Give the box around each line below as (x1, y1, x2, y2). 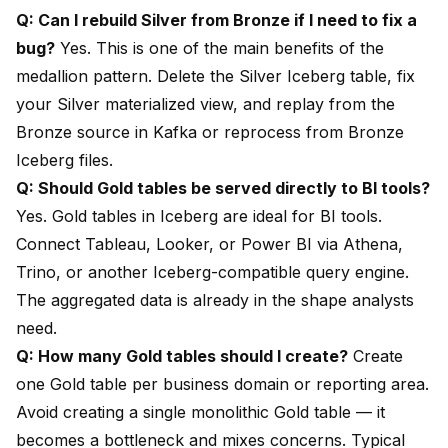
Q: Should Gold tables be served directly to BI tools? (16, 178, 430, 199)
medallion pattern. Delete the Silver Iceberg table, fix (16, 66, 415, 87)
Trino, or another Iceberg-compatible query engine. (16, 262, 409, 283)
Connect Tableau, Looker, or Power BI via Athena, (16, 234, 403, 255)
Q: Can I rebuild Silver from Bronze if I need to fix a (16, 10, 417, 31)
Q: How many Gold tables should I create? (16, 346, 348, 367)
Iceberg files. (16, 150, 113, 171)
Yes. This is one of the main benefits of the (55, 38, 384, 59)
